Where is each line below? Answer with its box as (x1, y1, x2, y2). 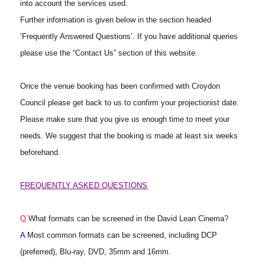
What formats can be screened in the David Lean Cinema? (26, 214, 229, 224)
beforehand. (20, 148, 61, 157)
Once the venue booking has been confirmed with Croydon (20, 82, 221, 91)
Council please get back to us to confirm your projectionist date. (20, 98, 240, 108)
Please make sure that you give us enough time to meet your (20, 115, 230, 124)
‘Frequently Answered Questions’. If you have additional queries (20, 32, 238, 41)
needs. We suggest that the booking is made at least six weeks (20, 131, 238, 141)
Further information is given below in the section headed (20, 15, 212, 25)
